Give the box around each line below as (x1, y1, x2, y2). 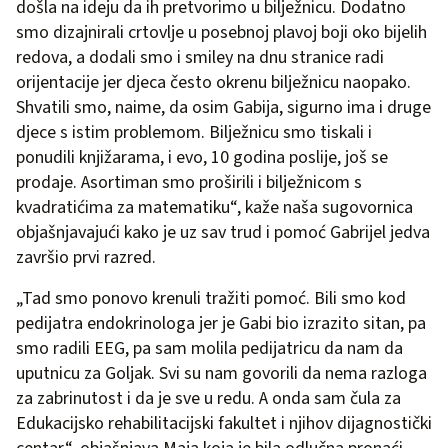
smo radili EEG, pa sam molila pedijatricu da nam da (16, 336, 403, 362)
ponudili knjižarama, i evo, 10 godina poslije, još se (16, 145, 388, 171)
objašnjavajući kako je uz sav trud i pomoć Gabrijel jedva (16, 220, 430, 246)
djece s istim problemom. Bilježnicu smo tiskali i (16, 120, 372, 146)
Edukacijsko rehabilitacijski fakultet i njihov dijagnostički (16, 411, 432, 437)
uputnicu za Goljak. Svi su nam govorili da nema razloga (16, 361, 427, 387)
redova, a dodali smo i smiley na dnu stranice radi (16, 45, 384, 71)
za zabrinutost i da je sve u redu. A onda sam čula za (16, 386, 401, 412)
